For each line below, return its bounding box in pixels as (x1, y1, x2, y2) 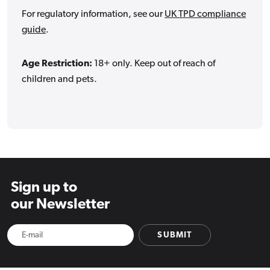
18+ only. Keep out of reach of (92, 59, 215, 69)
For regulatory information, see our (22, 10, 165, 20)
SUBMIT (157, 230, 192, 240)
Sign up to (11, 181, 77, 196)
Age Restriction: (22, 59, 92, 69)
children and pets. (22, 75, 97, 85)
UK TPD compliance (165, 10, 246, 20)
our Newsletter (11, 198, 110, 213)
